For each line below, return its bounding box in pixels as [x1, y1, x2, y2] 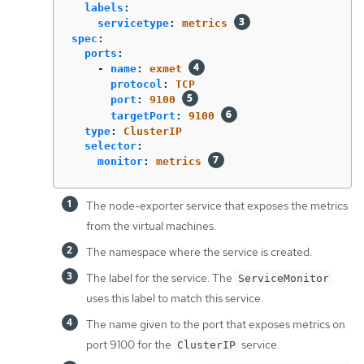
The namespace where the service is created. [86, 245, 312, 260]
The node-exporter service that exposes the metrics [86, 198, 348, 214]
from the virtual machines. [86, 219, 216, 234]
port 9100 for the [86, 337, 174, 353]
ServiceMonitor [238, 272, 329, 285]
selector [84, 140, 136, 153]
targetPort [110, 110, 175, 123]
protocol [110, 78, 162, 91]
